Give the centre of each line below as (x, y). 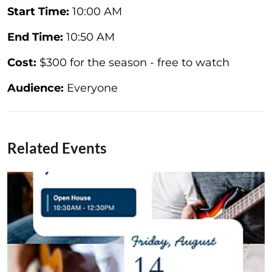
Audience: (36, 88)
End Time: (35, 37)
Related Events (57, 148)
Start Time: (38, 11)
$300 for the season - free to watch (133, 62)
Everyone (91, 88)
